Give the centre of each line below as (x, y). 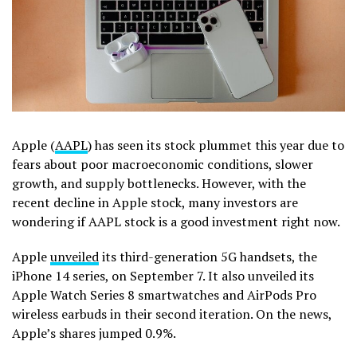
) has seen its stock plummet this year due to (216, 145)
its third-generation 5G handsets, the (208, 257)
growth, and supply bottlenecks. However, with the (159, 184)
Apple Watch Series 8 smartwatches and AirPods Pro (164, 295)
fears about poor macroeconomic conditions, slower (163, 165)
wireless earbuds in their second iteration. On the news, (172, 314)
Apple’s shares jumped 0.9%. (94, 333)
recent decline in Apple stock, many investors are (155, 203)
